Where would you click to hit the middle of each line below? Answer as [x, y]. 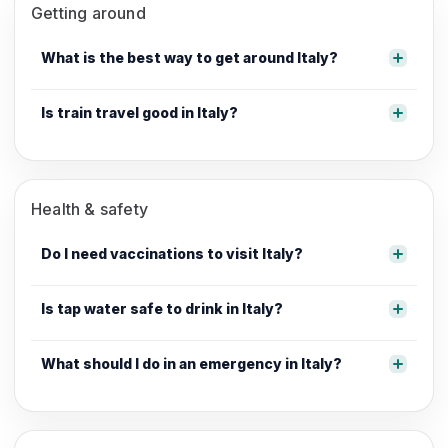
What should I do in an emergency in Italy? [191, 364]
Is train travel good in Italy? [139, 113]
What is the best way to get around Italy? [189, 58]
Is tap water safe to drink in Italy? [162, 309]
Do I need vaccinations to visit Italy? [172, 254]
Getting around [88, 13]
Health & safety [89, 209]
